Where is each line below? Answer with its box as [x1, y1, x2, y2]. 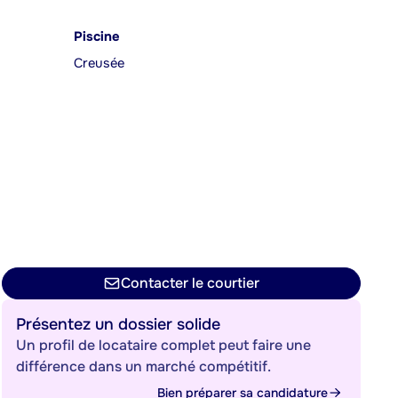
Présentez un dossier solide [16, 314, 220, 334]
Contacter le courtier [121, 274, 259, 292]
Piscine [74, 28, 120, 45]
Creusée [74, 55, 124, 72]
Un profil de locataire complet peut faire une [16, 336, 311, 354]
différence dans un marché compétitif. [16, 357, 271, 376]
